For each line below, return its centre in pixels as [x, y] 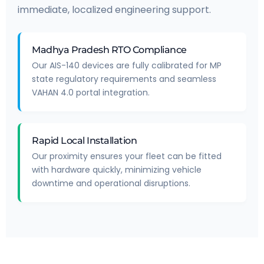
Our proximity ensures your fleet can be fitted [127, 156]
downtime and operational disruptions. [111, 184]
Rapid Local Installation [84, 141]
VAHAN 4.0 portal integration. [91, 93]
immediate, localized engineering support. [114, 10]
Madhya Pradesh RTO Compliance [109, 50]
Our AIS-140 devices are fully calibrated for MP [127, 66]
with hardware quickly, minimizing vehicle [117, 170]
